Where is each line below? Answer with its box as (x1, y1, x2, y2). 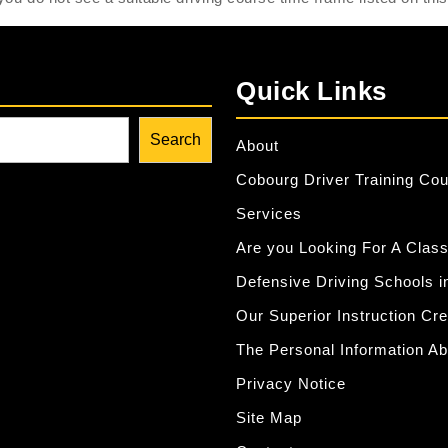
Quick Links (236, 76, 387, 107)
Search (150, 131, 201, 149)
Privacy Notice (236, 375, 346, 393)
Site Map (236, 409, 302, 427)
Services (236, 205, 302, 223)
